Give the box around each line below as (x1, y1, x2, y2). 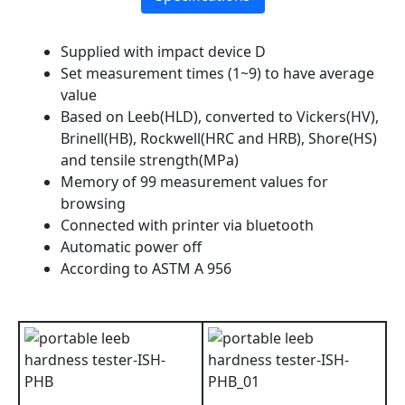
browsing (61, 193, 126, 213)
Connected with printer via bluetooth (61, 214, 314, 235)
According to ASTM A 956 (61, 258, 231, 278)
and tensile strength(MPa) (61, 149, 239, 170)
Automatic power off (61, 236, 202, 257)
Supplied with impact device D (61, 41, 266, 61)
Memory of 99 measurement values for (61, 171, 328, 192)
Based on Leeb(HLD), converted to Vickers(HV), (61, 106, 379, 127)
